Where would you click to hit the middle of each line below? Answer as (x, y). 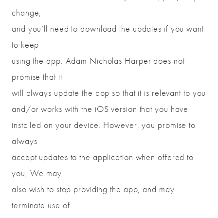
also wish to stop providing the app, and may (93, 189)
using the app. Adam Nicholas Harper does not (98, 61)
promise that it (37, 77)
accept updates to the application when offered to (103, 157)
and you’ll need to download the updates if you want (108, 29)
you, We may (37, 173)
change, (27, 13)
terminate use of (41, 205)
